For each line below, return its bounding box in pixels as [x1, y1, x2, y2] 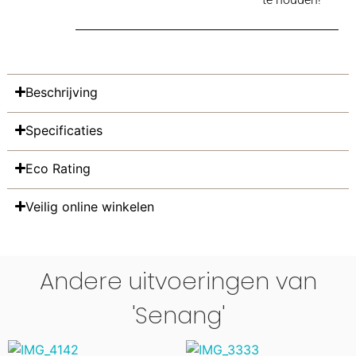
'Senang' [131, 298, 225, 331]
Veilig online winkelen [25, 198, 155, 215]
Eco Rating [25, 160, 91, 176]
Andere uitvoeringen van [39, 264, 317, 297]
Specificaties [25, 122, 103, 138]
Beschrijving [25, 83, 99, 100]
